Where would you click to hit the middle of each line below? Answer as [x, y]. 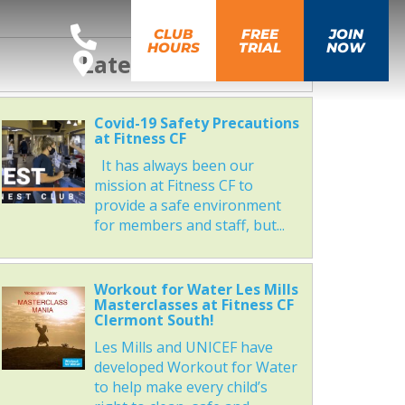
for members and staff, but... [190, 225]
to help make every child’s [181, 387]
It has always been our [174, 165]
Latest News [150, 64]
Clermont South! [155, 320]
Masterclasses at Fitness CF [194, 305]
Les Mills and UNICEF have [184, 347]
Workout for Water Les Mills [197, 289]
